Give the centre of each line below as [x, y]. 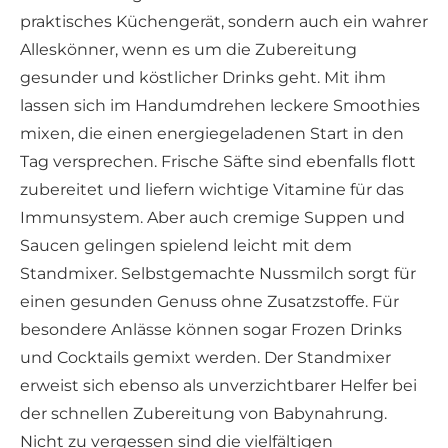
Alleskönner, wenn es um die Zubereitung [188, 49]
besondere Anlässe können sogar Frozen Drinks [211, 329]
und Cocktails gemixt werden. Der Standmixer [205, 357]
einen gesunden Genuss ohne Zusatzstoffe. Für [209, 301]
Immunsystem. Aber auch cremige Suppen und [212, 217]
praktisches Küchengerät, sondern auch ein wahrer [224, 21]
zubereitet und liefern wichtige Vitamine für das [212, 189]
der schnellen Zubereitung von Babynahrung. [203, 413]
